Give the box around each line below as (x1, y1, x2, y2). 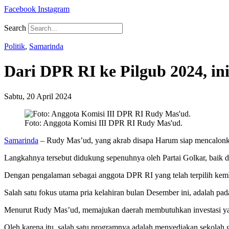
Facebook (4, 5, 36, 13)
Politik (4, 42, 25, 51)
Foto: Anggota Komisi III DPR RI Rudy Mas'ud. (25, 118, 182, 127)
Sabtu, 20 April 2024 (4, 91, 72, 101)
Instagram (38, 5, 70, 13)
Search (4, 24, 26, 32)
